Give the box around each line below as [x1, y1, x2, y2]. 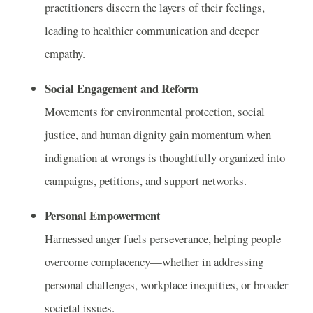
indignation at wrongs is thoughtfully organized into [45, 150, 285, 166]
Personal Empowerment [45, 206, 161, 224]
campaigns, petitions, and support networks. [45, 173, 247, 189]
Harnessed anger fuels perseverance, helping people [45, 230, 281, 247]
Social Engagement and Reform [45, 80, 198, 98]
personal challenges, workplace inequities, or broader [45, 276, 289, 293]
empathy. [45, 45, 85, 62]
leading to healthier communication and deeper [45, 22, 259, 39]
